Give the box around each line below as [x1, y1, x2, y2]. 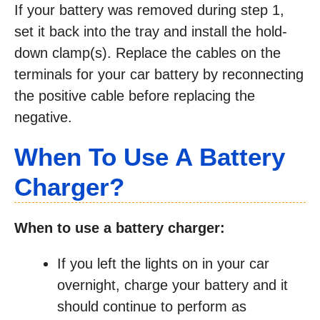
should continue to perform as [57, 299, 246, 315]
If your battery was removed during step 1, [14, 2, 284, 19]
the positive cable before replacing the [14, 88, 255, 104]
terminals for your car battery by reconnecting [14, 66, 304, 83]
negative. [14, 109, 72, 126]
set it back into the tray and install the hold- [14, 24, 287, 40]
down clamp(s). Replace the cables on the [14, 45, 281, 61]
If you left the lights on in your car [57, 256, 269, 272]
